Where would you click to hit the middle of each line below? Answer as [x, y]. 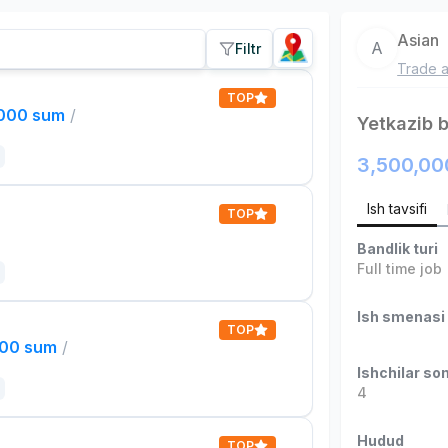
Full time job [400, 268]
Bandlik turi [398, 248]
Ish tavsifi [397, 208]
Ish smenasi [401, 316]
